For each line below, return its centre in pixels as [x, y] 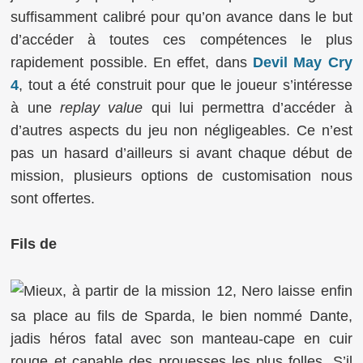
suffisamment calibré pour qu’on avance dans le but [181, 17]
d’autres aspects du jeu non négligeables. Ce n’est [181, 130]
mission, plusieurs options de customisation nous [181, 175]
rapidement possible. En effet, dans [132, 62]
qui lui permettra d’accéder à [248, 107]
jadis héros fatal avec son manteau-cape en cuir [181, 338]
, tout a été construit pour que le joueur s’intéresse [186, 85]
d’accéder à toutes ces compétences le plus [181, 39]
